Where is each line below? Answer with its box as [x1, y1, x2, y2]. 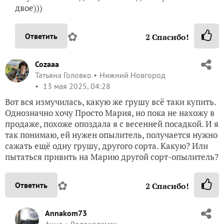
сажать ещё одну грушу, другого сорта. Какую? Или [5, 140, 208, 152]
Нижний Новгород [99, 70, 165, 80]
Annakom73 [45, 208, 87, 218]
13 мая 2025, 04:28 [41, 81, 110, 91]
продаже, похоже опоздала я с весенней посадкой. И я [5, 118, 218, 130]
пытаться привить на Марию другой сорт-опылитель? [5, 151, 218, 163]
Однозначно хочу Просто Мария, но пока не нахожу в [5, 107, 214, 119]
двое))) [15, 2, 42, 14]
